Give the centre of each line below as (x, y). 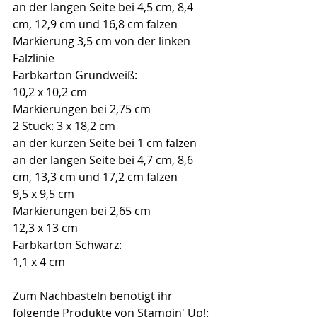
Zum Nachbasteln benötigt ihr (94, 295)
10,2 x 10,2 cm (50, 92)
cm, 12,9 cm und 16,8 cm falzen (95, 24)
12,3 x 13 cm (45, 227)
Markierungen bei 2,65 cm (82, 211)
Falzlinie (34, 58)
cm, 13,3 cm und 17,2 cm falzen (95, 177)
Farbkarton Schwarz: (67, 244)
